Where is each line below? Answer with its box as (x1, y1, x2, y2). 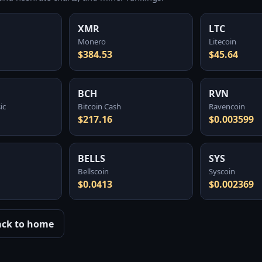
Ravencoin (209, 101, 246, 112)
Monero (78, 36, 106, 47)
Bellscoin (78, 166, 109, 177)
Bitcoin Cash (78, 101, 122, 112)
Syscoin (209, 166, 236, 177)
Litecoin (209, 36, 237, 47)
